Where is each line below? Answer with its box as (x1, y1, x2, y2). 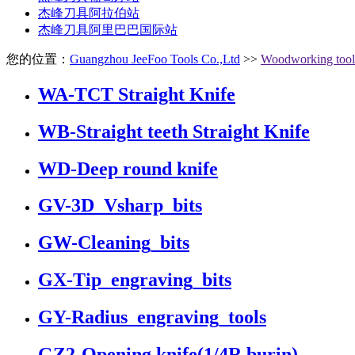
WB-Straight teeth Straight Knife (38, 120, 310, 142)
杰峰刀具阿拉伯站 (38, 6, 139, 20)
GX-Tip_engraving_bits (38, 269, 231, 291)
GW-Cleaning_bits (38, 232, 189, 254)
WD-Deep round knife (38, 158, 218, 179)
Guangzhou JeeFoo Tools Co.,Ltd (70, 52, 240, 66)
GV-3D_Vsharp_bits (38, 195, 202, 216)
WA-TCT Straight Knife (38, 83, 235, 105)
